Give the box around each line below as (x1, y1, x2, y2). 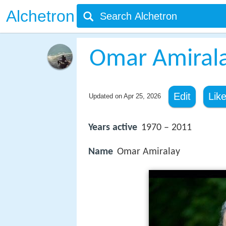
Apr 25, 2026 (123, 92, 161, 100)
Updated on (88, 92, 124, 100)
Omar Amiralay (117, 147, 180, 157)
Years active (88, 123, 137, 133)
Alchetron (6, 7, 75, 25)
